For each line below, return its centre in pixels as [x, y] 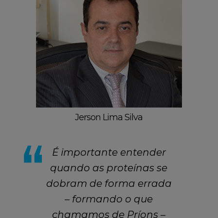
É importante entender [109, 152]
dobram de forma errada [109, 183]
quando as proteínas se [109, 168]
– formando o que [109, 199]
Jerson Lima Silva [109, 117]
